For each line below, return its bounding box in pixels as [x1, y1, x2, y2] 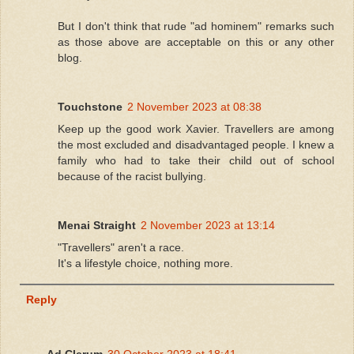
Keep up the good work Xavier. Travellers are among [58, 122, 334, 136]
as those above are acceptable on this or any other [58, 36, 334, 49]
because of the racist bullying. [58, 170, 207, 183]
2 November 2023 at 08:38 [127, 100, 262, 114]
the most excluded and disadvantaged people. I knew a [58, 138, 334, 152]
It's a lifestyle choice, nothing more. [58, 257, 234, 270]
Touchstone [58, 100, 123, 114]
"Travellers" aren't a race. [58, 241, 185, 254]
